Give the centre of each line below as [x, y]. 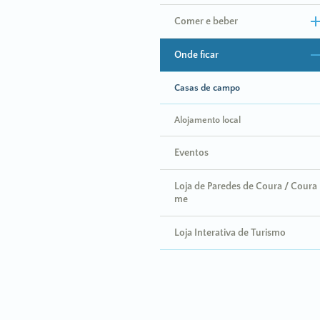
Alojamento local [207, 120]
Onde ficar [196, 55]
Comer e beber [206, 21]
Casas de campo [207, 88]
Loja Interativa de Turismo [230, 233]
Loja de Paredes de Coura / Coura [245, 186]
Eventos [191, 153]
